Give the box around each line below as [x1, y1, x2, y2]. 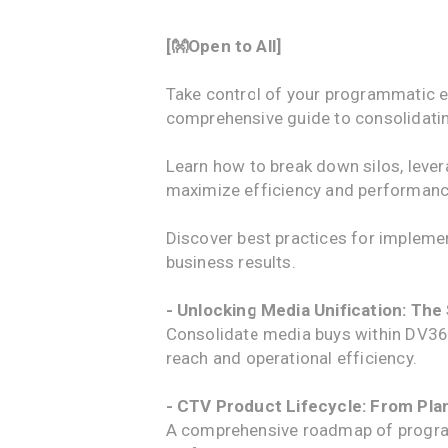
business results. [165, 252, 296, 272]
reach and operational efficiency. [165, 348, 418, 368]
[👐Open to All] [165, 36, 282, 56]
